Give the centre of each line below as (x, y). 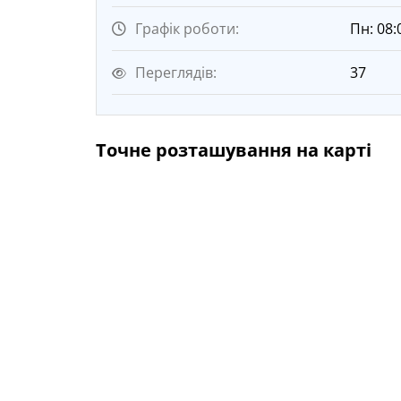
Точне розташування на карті (234, 149)
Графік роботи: (187, 28)
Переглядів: (176, 72)
